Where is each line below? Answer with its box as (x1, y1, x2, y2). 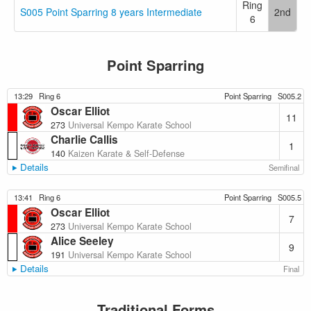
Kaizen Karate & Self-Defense (68, 147, 185, 160)
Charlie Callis (51, 132, 118, 147)
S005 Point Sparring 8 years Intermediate (20, 5, 202, 19)
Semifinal (269, 162, 300, 173)
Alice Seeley (51, 233, 114, 249)
